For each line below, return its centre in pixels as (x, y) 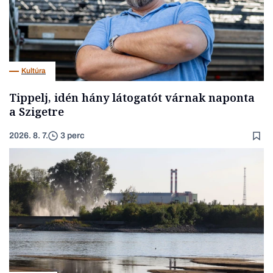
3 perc (73, 136)
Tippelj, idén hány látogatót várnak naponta (132, 97)
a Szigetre (37, 111)
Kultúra (34, 71)
